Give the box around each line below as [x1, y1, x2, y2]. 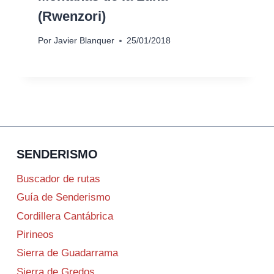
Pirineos [17, 228, 54, 240]
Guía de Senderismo [17, 191, 110, 204]
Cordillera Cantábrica [17, 210, 113, 222]
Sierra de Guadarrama [17, 247, 118, 259]
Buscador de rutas [17, 172, 100, 185]
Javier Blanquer [53, 36, 114, 46]
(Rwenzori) [38, 8, 106, 24]
